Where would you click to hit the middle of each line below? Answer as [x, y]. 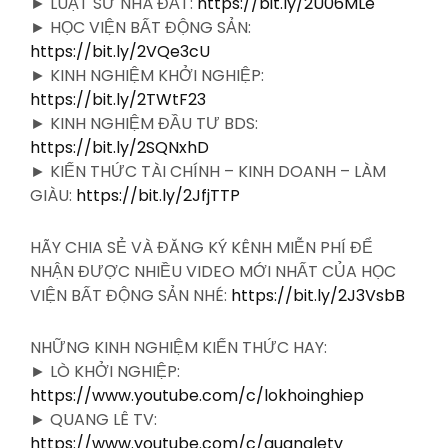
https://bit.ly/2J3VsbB [318, 295]
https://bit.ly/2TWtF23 [118, 99]
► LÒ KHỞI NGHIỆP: [105, 371]
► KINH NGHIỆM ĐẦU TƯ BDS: [144, 123]
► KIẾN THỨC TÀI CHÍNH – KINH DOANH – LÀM [208, 171]
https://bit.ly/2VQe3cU [120, 51]
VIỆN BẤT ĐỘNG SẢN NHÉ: [130, 295]
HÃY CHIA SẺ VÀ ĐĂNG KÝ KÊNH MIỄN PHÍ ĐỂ [201, 247]
